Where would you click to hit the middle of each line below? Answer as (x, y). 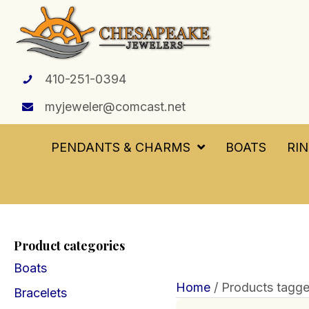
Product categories (69, 246)
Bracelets (40, 293)
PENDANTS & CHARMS (121, 147)
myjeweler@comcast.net (115, 107)
